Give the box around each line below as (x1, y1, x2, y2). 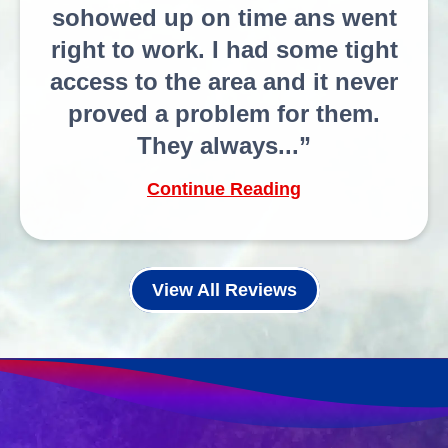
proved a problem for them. (68, 100, 380, 128)
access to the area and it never (50, 68, 398, 96)
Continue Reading (147, 179, 301, 200)
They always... (137, 132, 299, 160)
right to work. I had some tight (50, 36, 398, 64)
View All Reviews (151, 280, 297, 301)
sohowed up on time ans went (51, 4, 397, 32)
